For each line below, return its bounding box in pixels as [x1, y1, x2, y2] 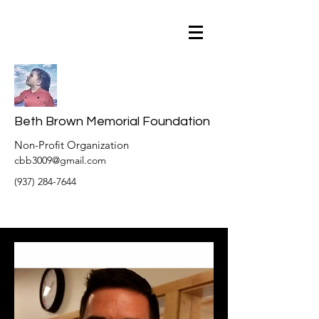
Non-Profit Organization [14, 138, 129, 152]
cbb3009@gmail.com [14, 154, 106, 167]
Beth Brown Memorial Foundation [14, 115, 210, 128]
